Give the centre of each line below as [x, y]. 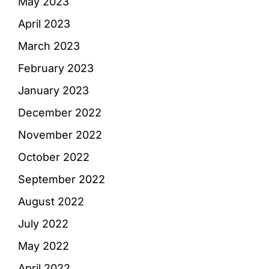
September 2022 [62, 179]
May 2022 [44, 246]
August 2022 [51, 201]
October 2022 [54, 157]
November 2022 [60, 135]
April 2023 [44, 24]
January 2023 [53, 90]
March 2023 [49, 46]
